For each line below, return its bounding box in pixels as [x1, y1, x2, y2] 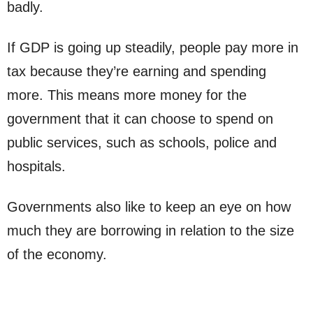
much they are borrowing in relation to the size [7, 222, 294, 238]
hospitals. [7, 158, 66, 174]
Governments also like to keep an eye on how [7, 198, 291, 214]
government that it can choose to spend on [7, 110, 273, 126]
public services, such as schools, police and [7, 134, 277, 150]
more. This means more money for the [7, 87, 247, 103]
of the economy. [7, 246, 107, 262]
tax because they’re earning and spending [7, 63, 266, 79]
